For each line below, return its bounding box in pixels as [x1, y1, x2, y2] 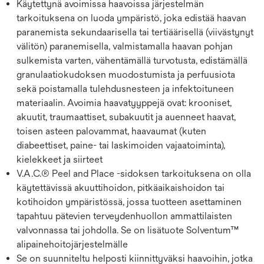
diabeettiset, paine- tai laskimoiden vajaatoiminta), [16, 139, 225, 151]
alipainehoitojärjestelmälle [16, 238, 128, 250]
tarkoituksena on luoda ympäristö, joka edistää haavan [16, 12, 246, 24]
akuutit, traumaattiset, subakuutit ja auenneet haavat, [16, 111, 236, 123]
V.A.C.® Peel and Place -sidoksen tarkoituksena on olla [16, 167, 251, 179]
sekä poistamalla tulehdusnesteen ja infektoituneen [16, 82, 234, 94]
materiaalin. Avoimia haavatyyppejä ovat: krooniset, [16, 97, 232, 108]
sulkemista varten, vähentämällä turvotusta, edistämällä [16, 54, 247, 66]
